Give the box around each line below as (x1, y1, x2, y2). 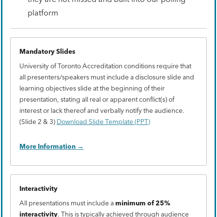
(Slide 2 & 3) (19, 117, 57, 125)
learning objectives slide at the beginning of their (19, 84, 165, 92)
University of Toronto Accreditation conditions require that (19, 62, 191, 70)
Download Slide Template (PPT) (57, 117, 150, 125)
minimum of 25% (115, 199, 170, 207)
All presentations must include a (19, 199, 115, 207)
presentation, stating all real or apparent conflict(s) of (19, 95, 174, 103)
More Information (19, 142, 76, 150)
